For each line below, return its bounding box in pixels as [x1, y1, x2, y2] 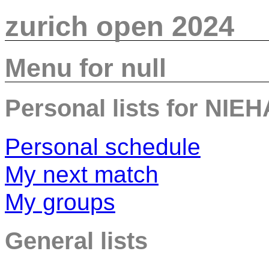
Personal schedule [5, 133, 201, 160]
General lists [5, 227, 148, 255]
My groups [5, 189, 115, 215]
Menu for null [5, 53, 166, 82]
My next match [5, 161, 159, 187]
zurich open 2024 [5, 10, 234, 43]
